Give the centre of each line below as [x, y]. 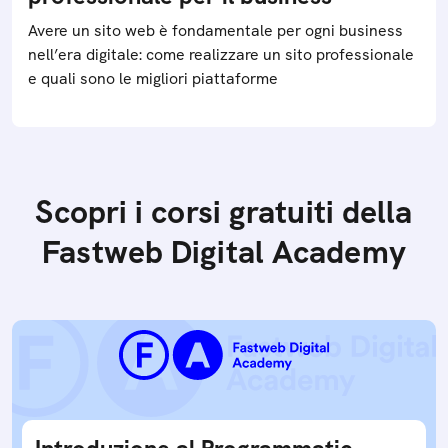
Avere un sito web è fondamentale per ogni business [215, 31]
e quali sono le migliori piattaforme [153, 79]
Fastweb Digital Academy [224, 252]
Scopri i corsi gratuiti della [224, 212]
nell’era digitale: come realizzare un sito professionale [221, 55]
